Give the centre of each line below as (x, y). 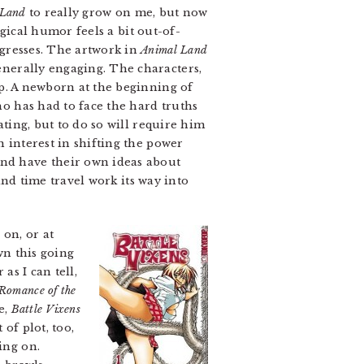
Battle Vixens (45, 309)
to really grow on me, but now (117, 13)
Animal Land (174, 50)
